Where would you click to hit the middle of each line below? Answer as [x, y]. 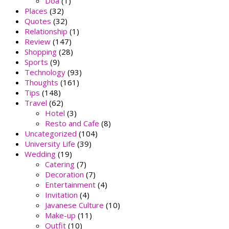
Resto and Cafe [72, 123]
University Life [50, 144]
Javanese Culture [74, 205]
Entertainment [70, 185]
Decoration [64, 175]
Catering [60, 164]
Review [38, 42]
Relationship [46, 31]
